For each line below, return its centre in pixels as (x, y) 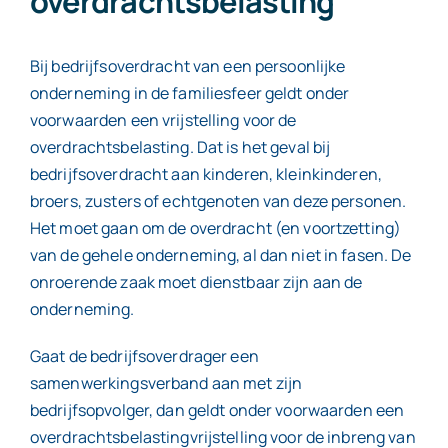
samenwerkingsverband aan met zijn (166, 382)
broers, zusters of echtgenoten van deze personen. (218, 200)
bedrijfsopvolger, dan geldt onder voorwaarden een (217, 409)
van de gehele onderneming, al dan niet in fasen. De (220, 254)
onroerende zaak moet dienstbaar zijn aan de (196, 281)
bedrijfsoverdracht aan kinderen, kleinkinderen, (206, 173)
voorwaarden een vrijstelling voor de (163, 119)
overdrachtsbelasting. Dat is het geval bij (180, 146)
